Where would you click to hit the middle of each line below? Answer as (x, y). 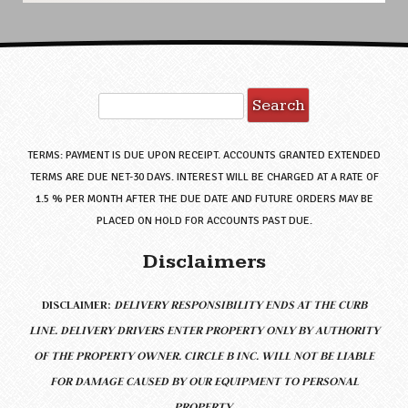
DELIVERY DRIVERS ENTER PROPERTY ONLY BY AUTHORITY (219, 330)
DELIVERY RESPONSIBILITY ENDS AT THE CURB (240, 304)
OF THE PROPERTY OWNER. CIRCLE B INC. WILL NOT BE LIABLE (204, 355)
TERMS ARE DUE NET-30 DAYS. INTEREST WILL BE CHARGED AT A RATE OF (204, 177)
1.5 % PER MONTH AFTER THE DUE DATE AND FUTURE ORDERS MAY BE (204, 199)
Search (42, 97)
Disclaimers (204, 261)
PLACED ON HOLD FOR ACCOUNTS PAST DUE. (204, 220)
